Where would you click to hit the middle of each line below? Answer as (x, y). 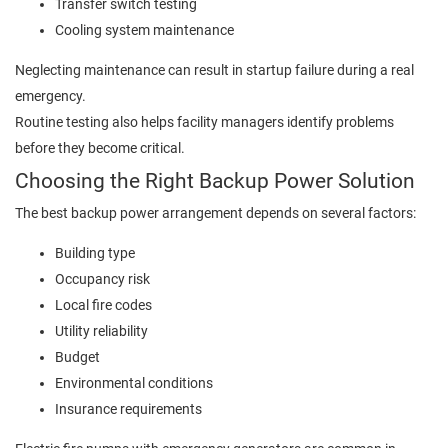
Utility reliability (101, 331)
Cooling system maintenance (144, 29)
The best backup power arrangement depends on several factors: (215, 213)
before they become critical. (100, 148)
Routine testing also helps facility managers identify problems (204, 122)
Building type (95, 253)
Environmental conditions (134, 383)
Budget (77, 357)
